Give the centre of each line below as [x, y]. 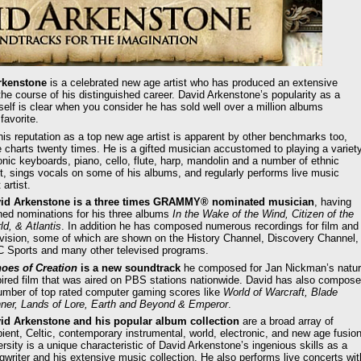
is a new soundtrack [129, 268]
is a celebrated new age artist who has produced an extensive [192, 83]
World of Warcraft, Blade [280, 292]
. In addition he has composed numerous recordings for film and [210, 226]
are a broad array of [286, 322]
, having [333, 202]
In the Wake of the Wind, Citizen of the [263, 214]
